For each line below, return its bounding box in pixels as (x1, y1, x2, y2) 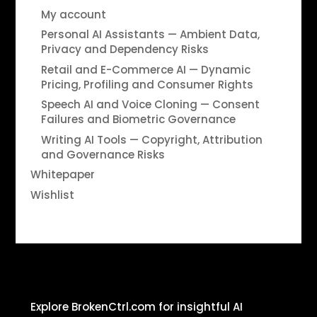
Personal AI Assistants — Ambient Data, (40, 27, 260, 42)
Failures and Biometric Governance (40, 112, 236, 127)
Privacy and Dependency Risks (40, 42, 209, 57)
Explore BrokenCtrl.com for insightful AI (30, 299, 243, 315)
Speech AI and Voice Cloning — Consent (40, 97, 260, 113)
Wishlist (30, 187, 74, 202)
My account (40, 6, 106, 22)
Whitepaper (30, 167, 95, 183)
